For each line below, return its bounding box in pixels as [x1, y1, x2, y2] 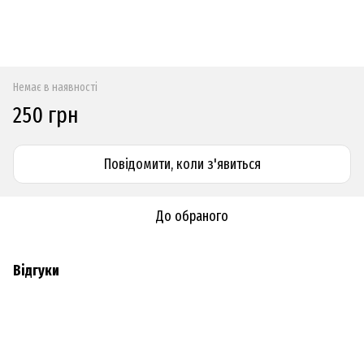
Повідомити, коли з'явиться [103, 154, 261, 173]
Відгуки [13, 261, 59, 279]
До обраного [155, 206, 228, 225]
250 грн [13, 101, 79, 128]
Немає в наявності [13, 80, 97, 94]
